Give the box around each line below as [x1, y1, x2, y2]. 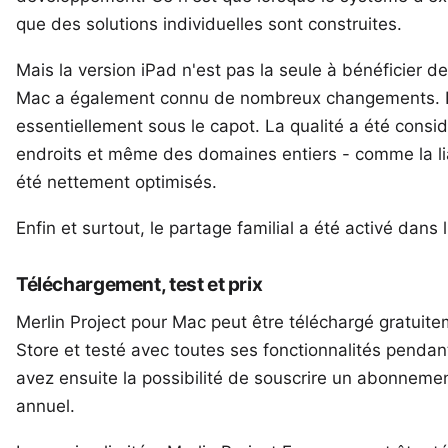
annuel [16, 396, 70, 416]
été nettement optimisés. [16, 172, 217, 192]
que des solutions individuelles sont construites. [16, 14, 402, 34]
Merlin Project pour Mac [16, 312, 206, 332]
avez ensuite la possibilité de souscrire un [16, 368, 357, 388]
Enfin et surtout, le [16, 218, 169, 238]
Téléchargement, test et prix [16, 273, 263, 296]
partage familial [169, 218, 294, 238]
